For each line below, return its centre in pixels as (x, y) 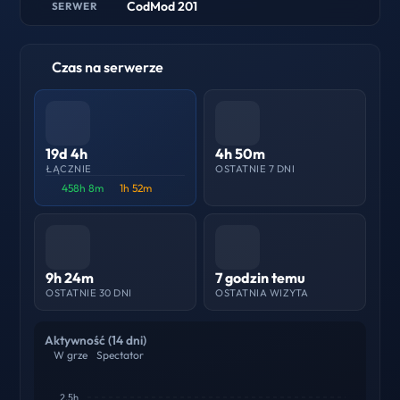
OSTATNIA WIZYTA (262, 292)
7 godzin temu (260, 277)
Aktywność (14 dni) (96, 340)
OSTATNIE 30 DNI (89, 292)
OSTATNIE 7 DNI (255, 168)
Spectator (121, 354)
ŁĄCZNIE (69, 168)
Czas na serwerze (108, 67)
